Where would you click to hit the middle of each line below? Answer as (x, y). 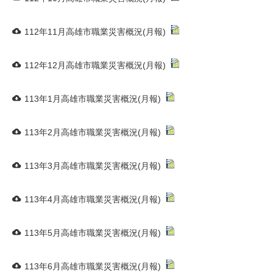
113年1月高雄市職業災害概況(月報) (93, 99)
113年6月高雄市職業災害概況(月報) (93, 266)
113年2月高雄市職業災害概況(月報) (93, 132)
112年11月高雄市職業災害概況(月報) (95, 32)
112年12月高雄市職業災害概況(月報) (95, 65)
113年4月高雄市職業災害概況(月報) (93, 199)
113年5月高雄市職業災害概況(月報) (93, 233)
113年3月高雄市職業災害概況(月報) (93, 166)
